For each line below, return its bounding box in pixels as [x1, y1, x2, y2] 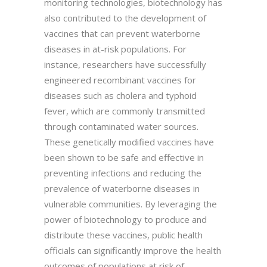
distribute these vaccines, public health [44, 228, 203, 241]
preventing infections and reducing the [44, 166, 201, 179]
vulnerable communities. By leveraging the [44, 197, 217, 210]
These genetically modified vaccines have [44, 135, 214, 148]
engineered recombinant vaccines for [44, 73, 196, 86]
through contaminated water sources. [44, 120, 198, 132]
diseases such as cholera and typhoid [44, 89, 197, 101]
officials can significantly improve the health [44, 244, 221, 256]
